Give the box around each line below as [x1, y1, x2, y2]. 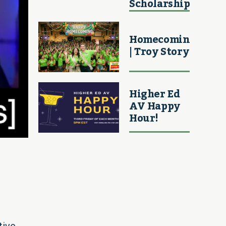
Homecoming [129, 29, 196, 50]
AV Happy [129, 96, 180, 117]
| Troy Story [129, 41, 189, 62]
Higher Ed [129, 84, 180, 104]
